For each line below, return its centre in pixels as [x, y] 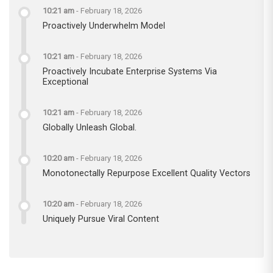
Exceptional [66, 81]
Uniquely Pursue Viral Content [101, 218]
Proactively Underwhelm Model [104, 25]
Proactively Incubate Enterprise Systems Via [130, 71]
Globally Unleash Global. [90, 127]
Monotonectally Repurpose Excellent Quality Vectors [147, 173]
